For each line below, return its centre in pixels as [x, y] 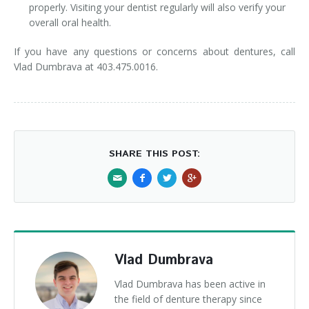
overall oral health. [84, 22]
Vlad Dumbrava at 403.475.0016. [86, 67]
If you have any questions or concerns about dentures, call [154, 51]
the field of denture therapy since [188, 299]
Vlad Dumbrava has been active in [190, 284]
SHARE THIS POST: [154, 154]
